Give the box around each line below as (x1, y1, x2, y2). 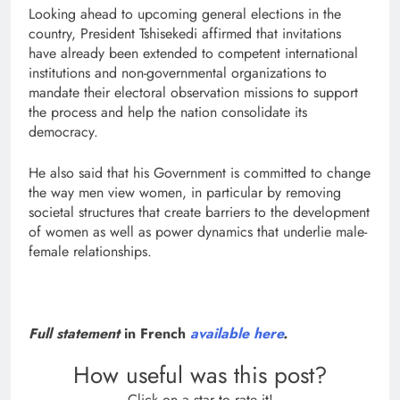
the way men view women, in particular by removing (29, 181, 341, 203)
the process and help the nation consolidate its (29, 101, 307, 122)
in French (124, 322, 190, 344)
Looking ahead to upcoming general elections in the (29, 3, 341, 24)
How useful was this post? (73, 357, 327, 392)
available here (190, 322, 283, 344)
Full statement (29, 322, 124, 344)
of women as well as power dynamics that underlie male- (29, 221, 367, 242)
